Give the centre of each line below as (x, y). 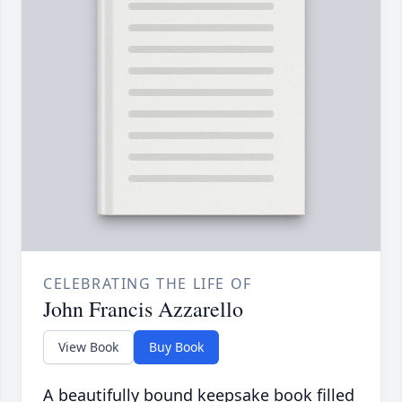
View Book (88, 347)
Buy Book (176, 347)
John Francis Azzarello (143, 309)
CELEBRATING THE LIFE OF (148, 284)
